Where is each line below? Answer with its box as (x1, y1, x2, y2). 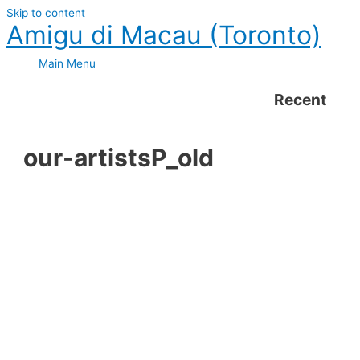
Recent (273, 89, 326, 109)
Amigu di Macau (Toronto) (6, 19, 321, 51)
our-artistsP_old (23, 142, 215, 172)
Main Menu (39, 57, 96, 70)
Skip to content (6, 6, 85, 19)
